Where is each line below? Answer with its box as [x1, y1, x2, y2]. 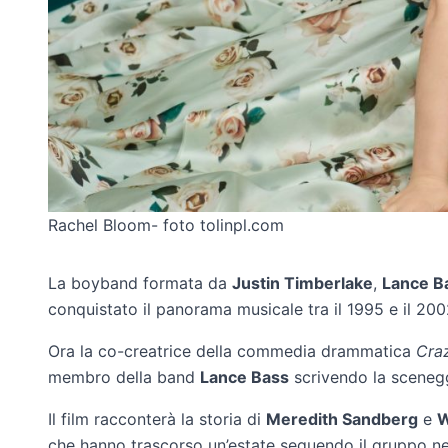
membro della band [48, 366, 200, 387]
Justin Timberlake [232, 272, 373, 293]
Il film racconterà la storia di [48, 408, 266, 429]
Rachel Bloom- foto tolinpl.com [48, 214, 284, 235]
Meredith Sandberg [266, 408, 418, 429]
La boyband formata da [48, 272, 232, 293]
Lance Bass [200, 366, 289, 387]
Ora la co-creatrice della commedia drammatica [48, 340, 416, 361]
